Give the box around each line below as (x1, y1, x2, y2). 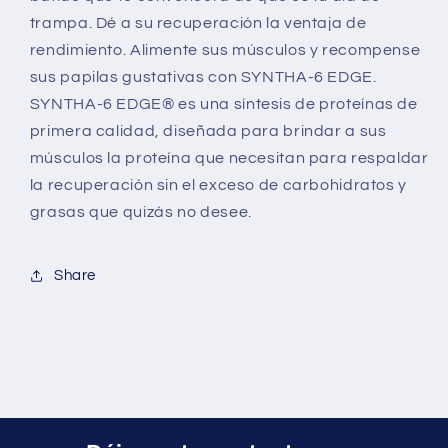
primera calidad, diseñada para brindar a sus (29, 123, 387, 140)
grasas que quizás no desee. (29, 204, 252, 221)
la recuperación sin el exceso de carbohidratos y (29, 177, 407, 194)
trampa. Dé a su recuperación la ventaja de (29, 15, 367, 32)
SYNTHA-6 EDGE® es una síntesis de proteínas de (29, 96, 418, 113)
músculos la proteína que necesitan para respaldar (29, 150, 429, 167)
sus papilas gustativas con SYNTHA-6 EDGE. (29, 69, 377, 86)
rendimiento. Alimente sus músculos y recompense (29, 42, 421, 59)
